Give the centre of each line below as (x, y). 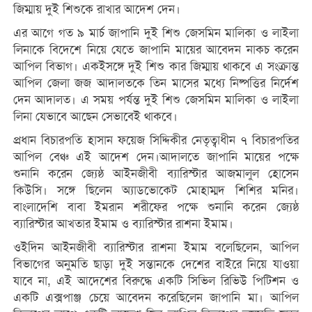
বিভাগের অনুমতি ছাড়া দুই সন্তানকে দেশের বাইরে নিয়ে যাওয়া (156, 264)
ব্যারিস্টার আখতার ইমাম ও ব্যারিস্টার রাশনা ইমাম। (123, 224)
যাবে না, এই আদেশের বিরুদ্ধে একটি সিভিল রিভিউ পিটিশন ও (156, 281)
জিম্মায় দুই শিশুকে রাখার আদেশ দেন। (96, 9)
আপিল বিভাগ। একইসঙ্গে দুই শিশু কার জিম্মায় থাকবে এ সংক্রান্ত (156, 66)
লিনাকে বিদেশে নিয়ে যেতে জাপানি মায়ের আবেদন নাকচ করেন (156, 49)
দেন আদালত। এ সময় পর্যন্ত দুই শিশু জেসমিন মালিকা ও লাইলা (156, 100)
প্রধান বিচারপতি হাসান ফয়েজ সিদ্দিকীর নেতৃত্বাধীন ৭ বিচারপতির (156, 140)
